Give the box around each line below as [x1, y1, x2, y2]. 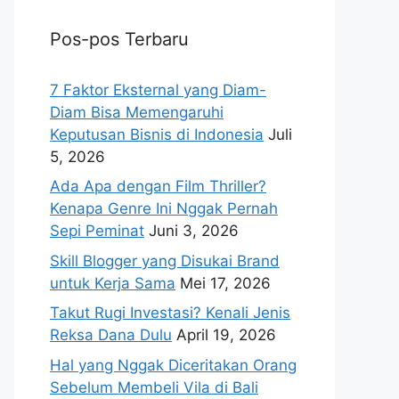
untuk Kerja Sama [50, 273, 175, 292]
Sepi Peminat [50, 222, 144, 240]
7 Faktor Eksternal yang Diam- [50, 80, 266, 99]
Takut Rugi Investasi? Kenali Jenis [50, 304, 290, 322]
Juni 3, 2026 [149, 222, 239, 240]
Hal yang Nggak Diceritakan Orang [50, 355, 297, 374]
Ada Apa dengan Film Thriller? [50, 177, 266, 196]
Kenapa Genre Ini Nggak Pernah [50, 199, 278, 218]
